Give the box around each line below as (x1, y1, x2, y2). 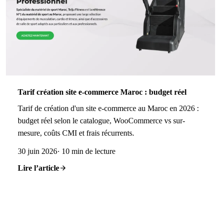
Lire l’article (18, 163, 59, 172)
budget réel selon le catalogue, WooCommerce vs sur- (18, 116, 185, 125)
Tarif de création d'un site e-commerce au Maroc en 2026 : (18, 104, 199, 112)
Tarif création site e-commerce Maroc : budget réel (18, 88, 186, 96)
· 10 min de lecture (57, 147, 115, 155)
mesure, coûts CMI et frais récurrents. (18, 128, 134, 137)
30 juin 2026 (18, 147, 57, 155)
